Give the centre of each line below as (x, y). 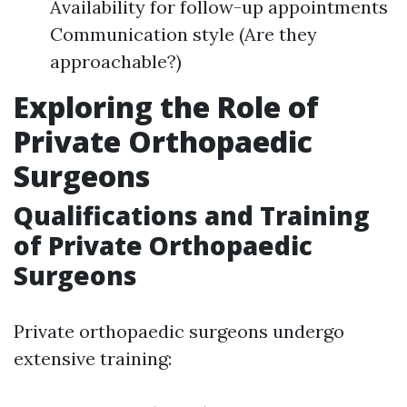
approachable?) (116, 61)
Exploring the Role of (166, 107)
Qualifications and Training (192, 215)
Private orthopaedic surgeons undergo (179, 331)
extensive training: (93, 358)
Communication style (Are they (184, 34)
